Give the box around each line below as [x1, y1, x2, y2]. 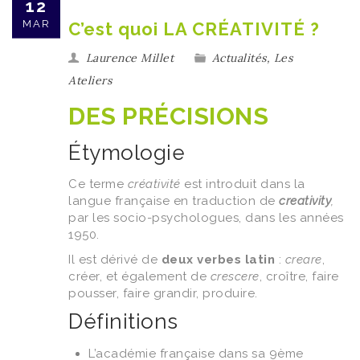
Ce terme [68, 176, 128, 191]
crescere [207, 268, 260, 284]
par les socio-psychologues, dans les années [68, 210, 344, 225]
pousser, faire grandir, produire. [68, 285, 258, 301]
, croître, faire [259, 268, 339, 284]
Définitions [68, 309, 178, 333]
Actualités [211, 50, 267, 65]
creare [284, 252, 322, 267]
